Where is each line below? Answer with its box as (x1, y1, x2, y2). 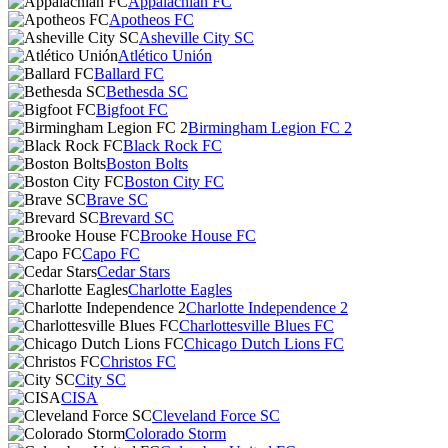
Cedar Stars (97, 263, 170, 280)
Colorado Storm (125, 425, 226, 442)
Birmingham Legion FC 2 (188, 119, 352, 136)
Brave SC (86, 191, 148, 208)
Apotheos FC (109, 11, 194, 28)
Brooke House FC (140, 227, 256, 244)
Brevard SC (99, 209, 174, 226)
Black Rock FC (123, 137, 222, 154)
